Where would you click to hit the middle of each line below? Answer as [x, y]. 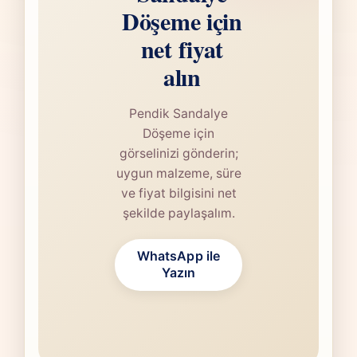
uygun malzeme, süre [178, 174]
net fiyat [182, 49]
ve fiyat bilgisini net [178, 194]
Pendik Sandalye [178, 114]
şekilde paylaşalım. [178, 214]
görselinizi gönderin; [178, 154]
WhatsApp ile [178, 256]
